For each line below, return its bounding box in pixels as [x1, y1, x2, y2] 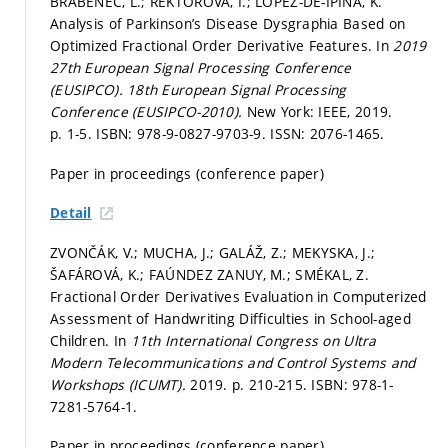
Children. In [50, 330, 131, 350]
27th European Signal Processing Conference [50, 58, 352, 78]
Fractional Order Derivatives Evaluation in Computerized [50, 286, 427, 306]
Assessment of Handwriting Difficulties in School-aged [50, 308, 411, 328]
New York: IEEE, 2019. [246, 102, 393, 122]
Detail [50, 204, 92, 223]
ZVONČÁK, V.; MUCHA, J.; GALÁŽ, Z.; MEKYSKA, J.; [50, 242, 376, 262]
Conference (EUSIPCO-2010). [50, 102, 247, 122]
